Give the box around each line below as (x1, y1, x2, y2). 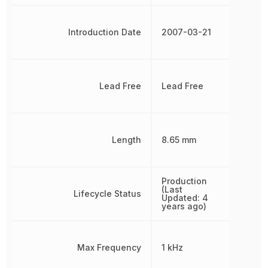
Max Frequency (77, 242, 141, 252)
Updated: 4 (161, 192, 208, 203)
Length (111, 134, 141, 145)
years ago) (161, 200, 206, 211)
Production (161, 175, 207, 186)
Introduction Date (68, 26, 141, 37)
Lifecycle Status (73, 188, 141, 199)
